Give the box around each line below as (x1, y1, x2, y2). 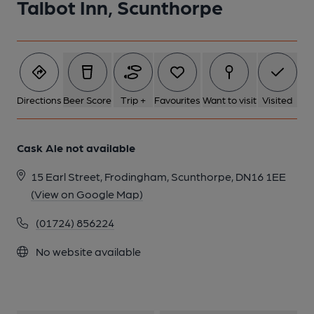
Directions (17, 94, 62, 105)
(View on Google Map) (31, 187, 143, 200)
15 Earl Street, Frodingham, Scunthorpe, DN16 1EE (31, 170, 286, 183)
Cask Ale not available (17, 141, 135, 154)
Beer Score (63, 94, 112, 105)
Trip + (120, 94, 146, 105)
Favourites (154, 94, 201, 105)
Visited (262, 94, 293, 105)
